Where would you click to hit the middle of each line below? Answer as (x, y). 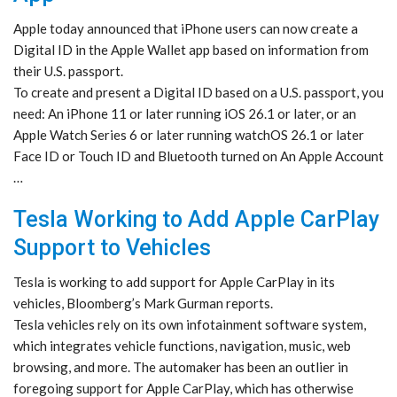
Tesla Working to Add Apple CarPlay (196, 220)
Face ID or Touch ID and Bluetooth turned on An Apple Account (198, 156)
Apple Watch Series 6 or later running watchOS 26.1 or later (189, 135)
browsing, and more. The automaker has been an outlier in (181, 367)
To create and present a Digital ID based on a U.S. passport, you (198, 93)
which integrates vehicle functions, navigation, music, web (182, 346)
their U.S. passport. (68, 71)
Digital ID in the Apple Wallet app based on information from (191, 50)
